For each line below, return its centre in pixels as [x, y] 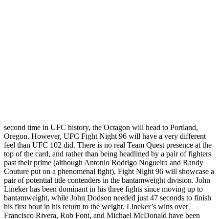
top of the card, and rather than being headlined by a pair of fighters [108, 154]
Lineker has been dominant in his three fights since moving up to [103, 189]
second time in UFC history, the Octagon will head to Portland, [101, 128]
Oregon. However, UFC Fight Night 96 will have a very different [105, 136]
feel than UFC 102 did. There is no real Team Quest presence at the [108, 145]
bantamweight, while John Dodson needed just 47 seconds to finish [108, 198]
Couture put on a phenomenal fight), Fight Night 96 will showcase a [109, 172]
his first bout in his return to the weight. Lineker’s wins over [96, 207]
